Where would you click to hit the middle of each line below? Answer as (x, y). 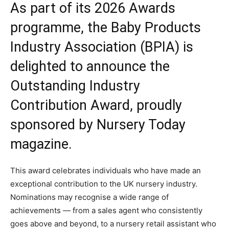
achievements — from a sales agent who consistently (106, 210)
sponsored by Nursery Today (98, 125)
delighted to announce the (90, 66)
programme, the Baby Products (106, 28)
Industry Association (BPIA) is (102, 47)
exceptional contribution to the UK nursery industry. (104, 184)
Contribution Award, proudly (96, 105)
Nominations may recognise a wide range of (89, 197)
